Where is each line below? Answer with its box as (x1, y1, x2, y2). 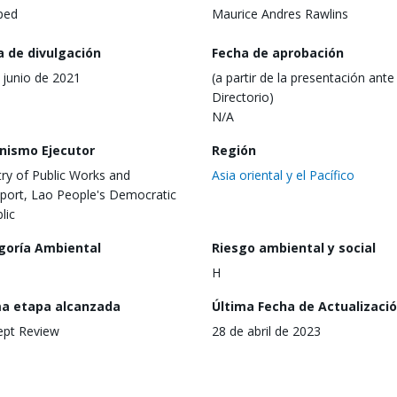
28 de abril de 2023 (212, 322, 321, 339)
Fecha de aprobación (212, 43, 344, 61)
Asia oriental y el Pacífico (212, 166, 354, 183)
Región (212, 141, 256, 159)
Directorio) (212, 88, 274, 105)
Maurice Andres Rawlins (212, 5, 348, 22)
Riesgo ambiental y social (212, 238, 376, 256)
